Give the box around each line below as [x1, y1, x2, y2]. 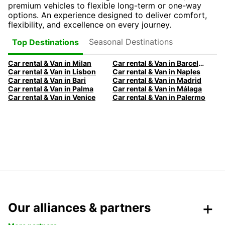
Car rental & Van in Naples [112, 67, 200, 76]
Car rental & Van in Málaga [112, 84, 202, 93]
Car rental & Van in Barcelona [198, 59, 204, 68]
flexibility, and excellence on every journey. [8, 20, 171, 30]
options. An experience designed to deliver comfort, [8, 10, 207, 21]
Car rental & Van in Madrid [112, 76, 201, 85]
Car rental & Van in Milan [8, 59, 91, 68]
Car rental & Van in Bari [8, 76, 86, 85]
